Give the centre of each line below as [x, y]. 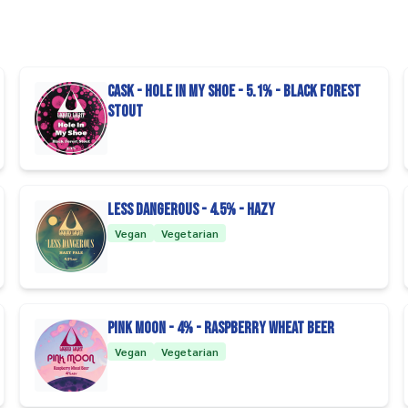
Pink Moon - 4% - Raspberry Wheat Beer [221, 328]
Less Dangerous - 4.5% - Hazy [192, 210]
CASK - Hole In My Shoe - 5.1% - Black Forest [235, 92]
